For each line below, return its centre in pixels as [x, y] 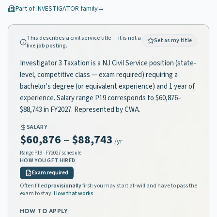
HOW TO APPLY [44, 211]
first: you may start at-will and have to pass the [139, 186]
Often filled [34, 186]
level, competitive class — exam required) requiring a [99, 75]
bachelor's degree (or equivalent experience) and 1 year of [107, 86]
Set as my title [173, 40]
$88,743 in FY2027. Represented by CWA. [80, 110]
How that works [74, 194]
